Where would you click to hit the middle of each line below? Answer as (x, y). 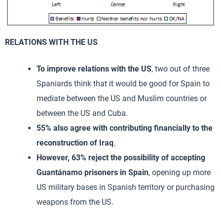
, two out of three (181, 69)
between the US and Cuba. (82, 113)
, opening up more (180, 172)
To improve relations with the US (94, 69)
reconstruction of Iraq (75, 143)
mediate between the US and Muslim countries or (122, 98)
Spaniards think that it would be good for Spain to (123, 83)
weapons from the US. (75, 202)
